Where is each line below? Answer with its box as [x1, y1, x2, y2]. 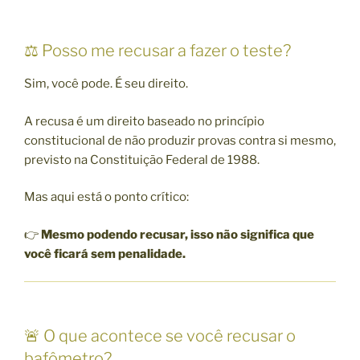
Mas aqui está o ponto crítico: [24, 190, 189, 205]
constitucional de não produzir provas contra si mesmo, [24, 133, 336, 148]
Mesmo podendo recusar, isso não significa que [41, 227, 314, 242]
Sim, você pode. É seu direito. [24, 76, 188, 92]
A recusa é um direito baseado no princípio [24, 113, 264, 129]
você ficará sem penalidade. [24, 246, 186, 261]
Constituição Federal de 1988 [90, 152, 257, 167]
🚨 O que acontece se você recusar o [24, 325, 296, 346]
